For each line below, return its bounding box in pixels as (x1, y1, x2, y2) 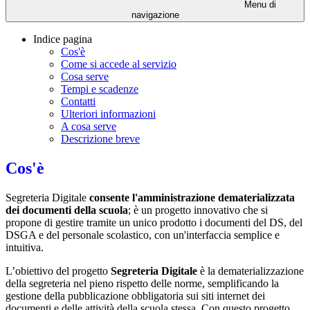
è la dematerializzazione (200, 264, 304, 277)
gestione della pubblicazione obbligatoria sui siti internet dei (6, 289, 265, 302)
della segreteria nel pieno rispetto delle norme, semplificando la (6, 277, 279, 289)
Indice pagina (33, 33, 92, 46)
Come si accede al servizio (61, 58, 176, 71)
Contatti (61, 95, 95, 108)
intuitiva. (6, 241, 44, 253)
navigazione (131, 10, 179, 21)
